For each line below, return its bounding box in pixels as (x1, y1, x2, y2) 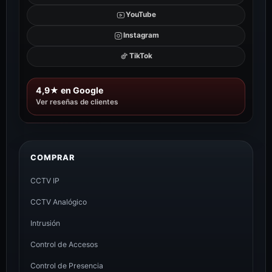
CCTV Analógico (30, 197, 87, 206)
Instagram (123, 31, 159, 40)
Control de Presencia (30, 260, 103, 270)
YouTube (126, 10, 156, 19)
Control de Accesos (30, 239, 98, 249)
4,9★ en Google (36, 84, 103, 95)
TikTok (129, 52, 152, 61)
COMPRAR (30, 152, 75, 162)
